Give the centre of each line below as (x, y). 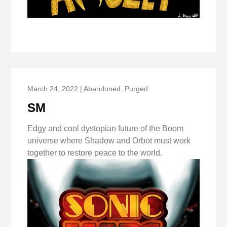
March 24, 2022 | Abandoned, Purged (88, 88)
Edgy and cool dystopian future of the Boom (106, 128)
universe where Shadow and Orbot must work (109, 140)
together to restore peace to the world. (95, 153)
